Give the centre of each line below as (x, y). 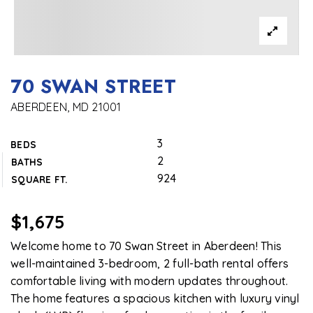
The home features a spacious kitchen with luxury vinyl (155, 298)
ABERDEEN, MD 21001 (66, 107)
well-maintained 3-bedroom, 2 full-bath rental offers (150, 263)
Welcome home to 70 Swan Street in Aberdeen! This (146, 246)
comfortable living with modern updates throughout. (150, 281)
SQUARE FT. (39, 179)
